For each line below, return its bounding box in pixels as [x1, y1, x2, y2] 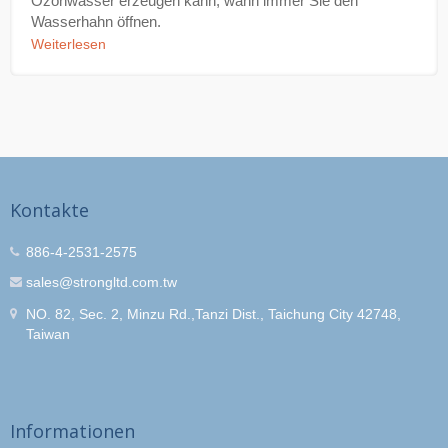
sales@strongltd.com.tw [26, 273, 177, 290]
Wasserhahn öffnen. [31, 12, 161, 30]
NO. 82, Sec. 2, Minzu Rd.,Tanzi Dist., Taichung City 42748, [26, 305, 401, 322]
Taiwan [26, 325, 70, 342]
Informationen [10, 418, 135, 443]
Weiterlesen [31, 35, 106, 52]
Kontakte [10, 197, 89, 222]
